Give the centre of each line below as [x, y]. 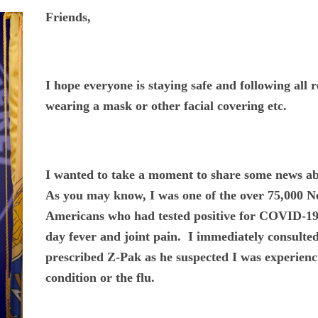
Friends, [68, 17]
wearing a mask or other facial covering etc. [166, 106]
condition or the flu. [100, 277]
